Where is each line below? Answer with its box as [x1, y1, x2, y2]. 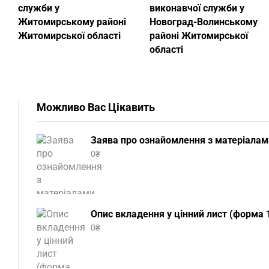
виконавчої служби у [150, 2, 244, 14]
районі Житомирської [150, 30, 248, 42]
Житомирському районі [18, 16, 126, 28]
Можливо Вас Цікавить [37, 101, 155, 114]
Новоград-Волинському [150, 16, 258, 28]
